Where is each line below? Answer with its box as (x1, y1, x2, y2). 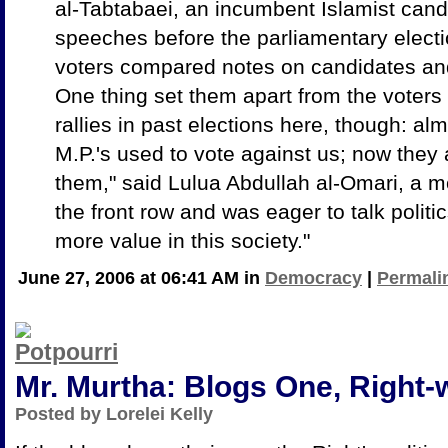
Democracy (265, 267, 362, 288)
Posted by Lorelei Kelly (15, 403, 213, 424)
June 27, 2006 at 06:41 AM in (18, 267, 265, 288)
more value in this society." (55, 228, 310, 252)
